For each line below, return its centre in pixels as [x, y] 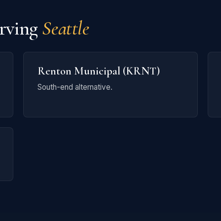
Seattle [66, 28]
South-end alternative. [75, 87]
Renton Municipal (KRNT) [99, 71]
